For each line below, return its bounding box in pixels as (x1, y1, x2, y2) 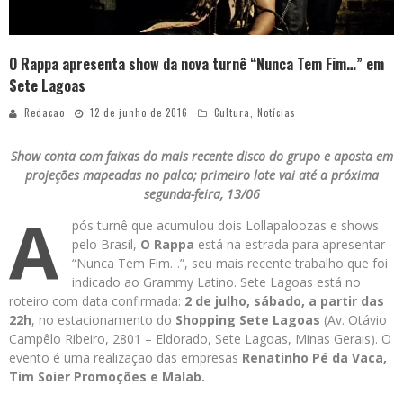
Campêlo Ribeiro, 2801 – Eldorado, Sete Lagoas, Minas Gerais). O (9, 330, 391, 348)
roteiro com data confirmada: (9, 292, 184, 310)
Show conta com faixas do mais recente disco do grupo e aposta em (10, 148, 393, 166)
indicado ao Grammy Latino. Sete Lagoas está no (72, 273, 361, 291)
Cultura (214, 105, 250, 121)
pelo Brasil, (72, 236, 140, 254)
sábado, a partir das (254, 292, 384, 310)
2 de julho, (184, 292, 250, 310)
